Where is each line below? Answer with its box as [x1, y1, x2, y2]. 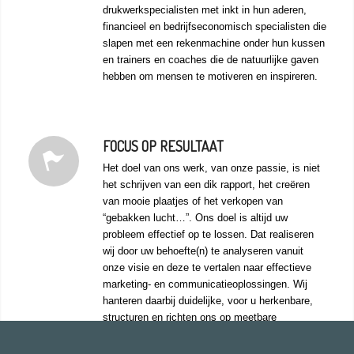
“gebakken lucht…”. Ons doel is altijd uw [102, 212, 288, 224]
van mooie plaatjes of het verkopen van [102, 195, 283, 208]
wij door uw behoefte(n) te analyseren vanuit [102, 245, 303, 258]
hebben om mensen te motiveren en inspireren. [102, 70, 318, 83]
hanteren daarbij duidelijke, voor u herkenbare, [102, 295, 313, 307]
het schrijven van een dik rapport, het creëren [102, 179, 310, 191]
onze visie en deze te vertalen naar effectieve [102, 262, 311, 274]
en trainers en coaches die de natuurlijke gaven [102, 54, 318, 66]
